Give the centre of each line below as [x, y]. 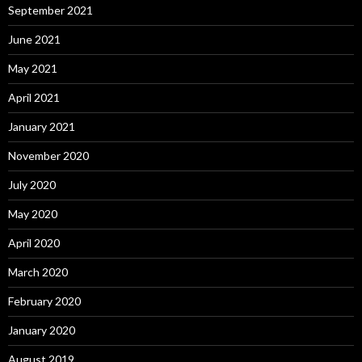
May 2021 [33, 69]
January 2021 [42, 127]
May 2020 [33, 214]
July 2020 [32, 185]
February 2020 [44, 301]
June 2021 [34, 40]
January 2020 [42, 330]
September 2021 [51, 11]
